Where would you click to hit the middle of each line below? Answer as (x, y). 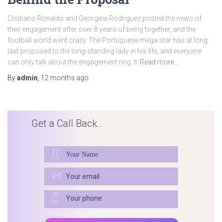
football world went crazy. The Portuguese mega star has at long (108, 40)
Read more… (159, 62)
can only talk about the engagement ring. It (72, 62)
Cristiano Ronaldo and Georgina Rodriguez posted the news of (105, 19)
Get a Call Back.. (67, 124)
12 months (58, 78)
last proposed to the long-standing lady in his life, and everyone (105, 51)
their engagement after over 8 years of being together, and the (102, 29)
